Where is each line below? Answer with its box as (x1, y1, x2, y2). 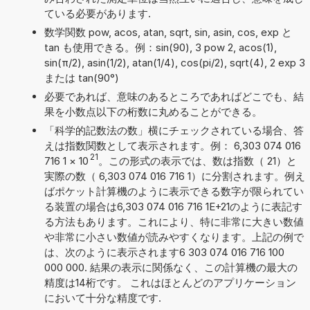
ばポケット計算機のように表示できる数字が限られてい (44, 184, 304, 198)
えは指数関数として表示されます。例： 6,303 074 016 (44, 138, 301, 152)
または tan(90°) (44, 71, 119, 84)
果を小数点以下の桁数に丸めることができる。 (44, 104, 262, 118)
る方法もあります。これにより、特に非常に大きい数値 (44, 215, 304, 228)
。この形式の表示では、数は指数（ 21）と (98, 154, 297, 167)
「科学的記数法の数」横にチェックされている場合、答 (44, 123, 304, 137)
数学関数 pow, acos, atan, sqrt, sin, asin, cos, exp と (44, 25, 292, 39)
